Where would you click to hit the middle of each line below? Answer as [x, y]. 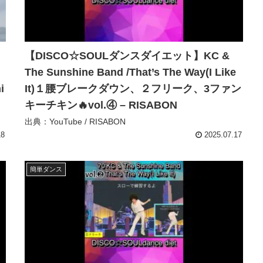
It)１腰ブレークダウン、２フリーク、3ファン [133, 89]
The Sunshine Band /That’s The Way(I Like [130, 73]
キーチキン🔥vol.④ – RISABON [101, 105]
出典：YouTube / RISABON [75, 122]
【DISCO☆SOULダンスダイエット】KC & [127, 56]
